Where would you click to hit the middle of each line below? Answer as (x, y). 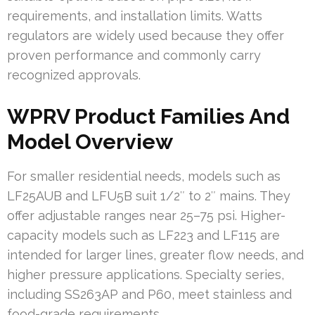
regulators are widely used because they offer (146, 35)
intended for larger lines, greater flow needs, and (155, 255)
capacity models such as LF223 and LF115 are (143, 235)
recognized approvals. (74, 75)
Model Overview (90, 141)
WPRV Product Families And (148, 116)
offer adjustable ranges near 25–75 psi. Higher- (146, 215)
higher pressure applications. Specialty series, (146, 274)
